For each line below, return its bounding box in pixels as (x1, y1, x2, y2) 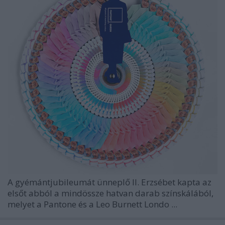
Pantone (44, 198, 78, 210)
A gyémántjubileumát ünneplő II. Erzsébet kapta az (8, 176, 211, 188)
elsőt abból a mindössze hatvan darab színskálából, (8, 187, 213, 199)
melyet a (8, 198, 44, 210)
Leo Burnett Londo (96, 198, 171, 210)
